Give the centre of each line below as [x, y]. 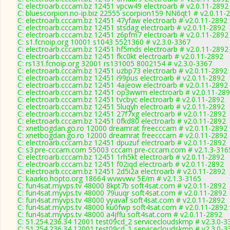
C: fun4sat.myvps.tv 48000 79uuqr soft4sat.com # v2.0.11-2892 [122, 193]
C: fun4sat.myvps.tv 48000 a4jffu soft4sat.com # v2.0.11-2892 [120, 214]
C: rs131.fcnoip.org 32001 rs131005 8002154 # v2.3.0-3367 [115, 63]
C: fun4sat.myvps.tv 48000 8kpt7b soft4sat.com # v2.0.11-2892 [122, 186]
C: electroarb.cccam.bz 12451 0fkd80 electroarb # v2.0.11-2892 [122, 121]
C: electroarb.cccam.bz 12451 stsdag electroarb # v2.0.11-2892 [121, 27]
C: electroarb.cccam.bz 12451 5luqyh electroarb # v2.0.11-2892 [121, 107]
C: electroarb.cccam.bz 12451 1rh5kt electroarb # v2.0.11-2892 [121, 157]
